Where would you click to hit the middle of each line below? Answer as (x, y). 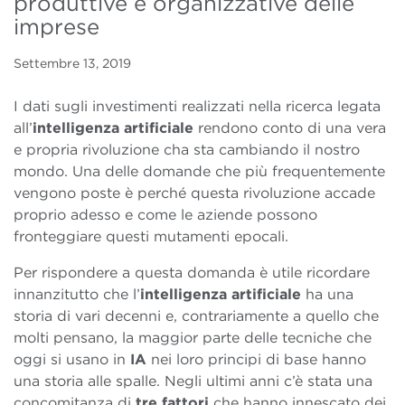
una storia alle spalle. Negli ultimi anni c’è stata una (193, 381)
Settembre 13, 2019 (72, 64)
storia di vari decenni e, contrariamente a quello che (196, 316)
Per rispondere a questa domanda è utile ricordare (192, 273)
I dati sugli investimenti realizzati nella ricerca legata (197, 107)
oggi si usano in (72, 360)
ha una (327, 295)
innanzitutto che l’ (77, 295)
